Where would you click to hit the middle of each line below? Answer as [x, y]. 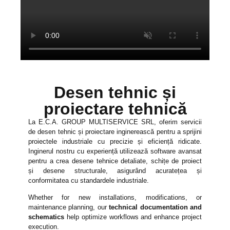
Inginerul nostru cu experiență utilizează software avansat [115, 151]
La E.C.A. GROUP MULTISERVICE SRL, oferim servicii [115, 122]
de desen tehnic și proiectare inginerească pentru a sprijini [115, 132]
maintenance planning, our [69, 207]
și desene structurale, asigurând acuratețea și [115, 171]
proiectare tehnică [115, 109]
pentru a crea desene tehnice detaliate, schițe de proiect [115, 161]
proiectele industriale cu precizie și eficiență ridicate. [115, 142]
